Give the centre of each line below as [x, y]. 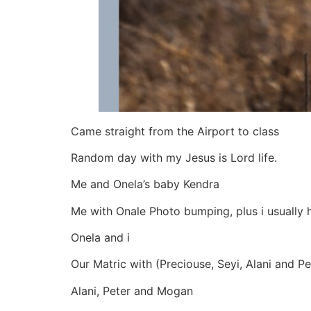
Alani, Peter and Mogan [132, 291]
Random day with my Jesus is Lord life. [174, 157]
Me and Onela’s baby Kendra [145, 184]
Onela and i [100, 238]
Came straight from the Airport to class [175, 131]
